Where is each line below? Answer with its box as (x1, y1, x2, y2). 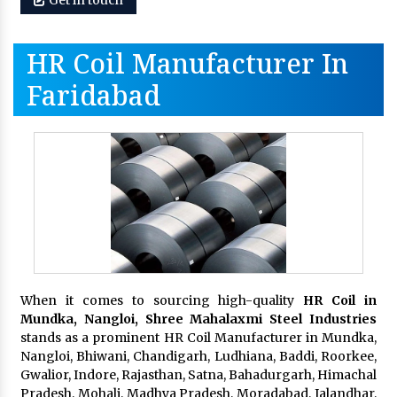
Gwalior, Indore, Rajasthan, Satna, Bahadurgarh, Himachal (20, 366, 377, 383)
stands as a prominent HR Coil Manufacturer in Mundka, (20, 329, 377, 346)
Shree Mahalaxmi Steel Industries (144, 310, 378, 327)
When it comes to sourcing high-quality (20, 292, 304, 308)
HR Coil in (303, 292, 377, 308)
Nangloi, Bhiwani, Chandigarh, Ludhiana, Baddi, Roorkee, (20, 347, 377, 364)
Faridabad (27, 76, 160, 113)
